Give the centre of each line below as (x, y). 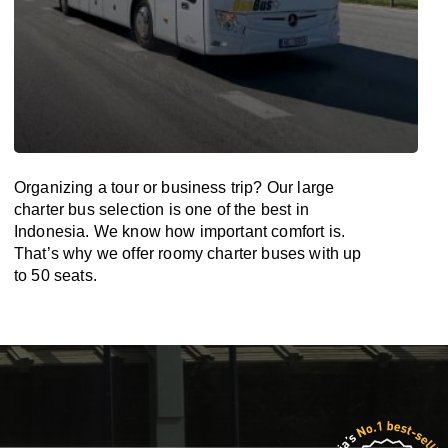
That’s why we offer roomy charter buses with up (188, 253)
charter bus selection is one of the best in (161, 209)
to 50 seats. (55, 275)
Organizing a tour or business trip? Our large (174, 187)
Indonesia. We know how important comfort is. (180, 231)
